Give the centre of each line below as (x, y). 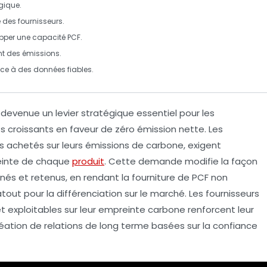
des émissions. (33, 53)
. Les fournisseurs (222, 193)
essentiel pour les (174, 113)
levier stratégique (95, 113)
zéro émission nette (160, 129)
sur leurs (65, 145)
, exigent (202, 145)
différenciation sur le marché (121, 193)
